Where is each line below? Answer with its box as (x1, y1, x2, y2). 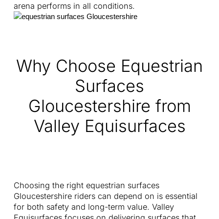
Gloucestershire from (28, 95, 191, 116)
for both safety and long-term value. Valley (14, 202, 174, 212)
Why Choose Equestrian (16, 55, 203, 76)
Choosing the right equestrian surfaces (14, 180, 159, 191)
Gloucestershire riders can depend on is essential (14, 191, 197, 201)
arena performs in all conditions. (14, 1, 135, 11)
